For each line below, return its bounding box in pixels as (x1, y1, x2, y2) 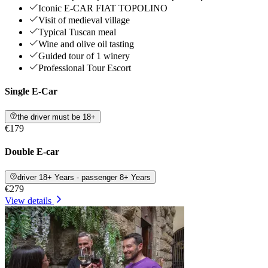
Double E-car (5, 147, 59, 157)
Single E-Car (5, 86, 57, 97)
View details (5, 195, 51, 206)
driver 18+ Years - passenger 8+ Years (17, 172, 151, 182)
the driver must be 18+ (17, 112, 96, 121)
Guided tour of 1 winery (38, 51, 130, 62)
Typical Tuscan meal (38, 27, 116, 38)
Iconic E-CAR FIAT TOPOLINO (38, 3, 167, 14)
